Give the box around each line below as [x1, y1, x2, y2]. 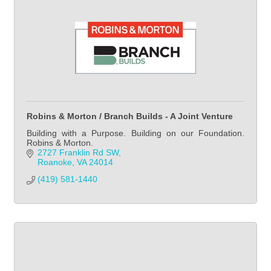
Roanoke [37, 157, 72, 167]
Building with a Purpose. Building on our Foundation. [27, 128, 244, 138]
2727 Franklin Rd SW [37, 147, 119, 157]
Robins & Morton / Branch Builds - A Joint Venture [27, 111, 233, 121]
